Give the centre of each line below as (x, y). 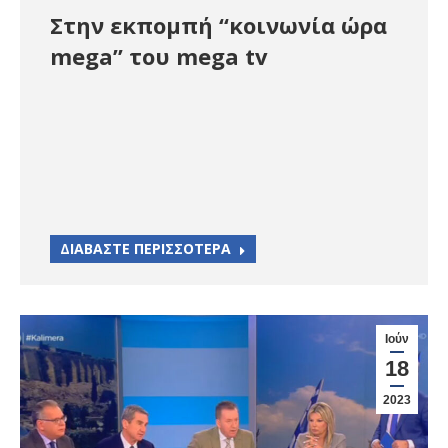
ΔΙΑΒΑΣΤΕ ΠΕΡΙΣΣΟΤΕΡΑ (145, 248)
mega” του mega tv (159, 55)
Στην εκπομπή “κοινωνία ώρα (218, 24)
